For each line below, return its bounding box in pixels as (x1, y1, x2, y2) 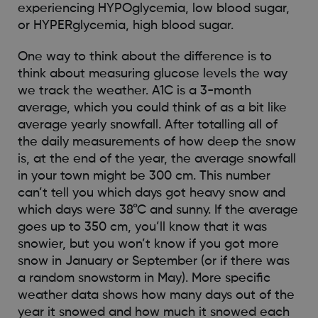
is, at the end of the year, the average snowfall (17, 152, 296, 165)
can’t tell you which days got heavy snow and (17, 186, 285, 199)
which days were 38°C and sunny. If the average (17, 203, 298, 216)
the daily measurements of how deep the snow (17, 135, 296, 148)
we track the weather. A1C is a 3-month (17, 84, 251, 97)
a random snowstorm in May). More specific (17, 271, 270, 285)
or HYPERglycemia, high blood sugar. (17, 18, 234, 32)
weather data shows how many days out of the (17, 288, 295, 302)
